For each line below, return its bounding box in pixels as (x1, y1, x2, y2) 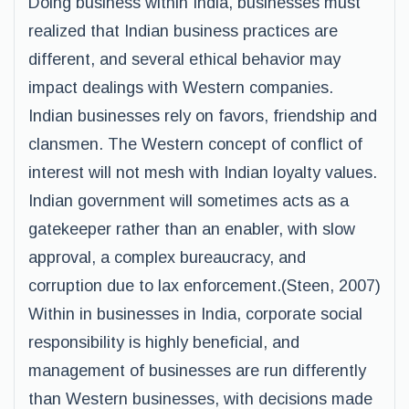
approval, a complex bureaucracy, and (28, 248, 306, 267)
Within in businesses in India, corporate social (28, 305, 362, 323)
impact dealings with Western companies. (28, 79, 333, 97)
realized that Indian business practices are (28, 22, 338, 40)
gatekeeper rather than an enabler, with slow (28, 220, 355, 238)
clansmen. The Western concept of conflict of (28, 135, 362, 153)
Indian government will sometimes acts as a (28, 192, 349, 210)
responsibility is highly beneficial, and (28, 333, 299, 351)
